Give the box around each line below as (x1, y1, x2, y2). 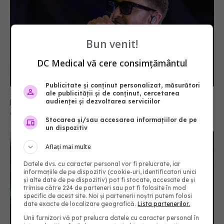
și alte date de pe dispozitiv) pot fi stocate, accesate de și (23, 175, 195, 183)
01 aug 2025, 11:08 (10, 78, 62, 86)
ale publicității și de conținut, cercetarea (45, 89, 180, 97)
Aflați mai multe (45, 142, 91, 151)
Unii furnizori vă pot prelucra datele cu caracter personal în (23, 213, 199, 221)
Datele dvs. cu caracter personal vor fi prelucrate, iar (23, 159, 181, 167)
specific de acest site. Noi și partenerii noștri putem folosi (23, 191, 192, 199)
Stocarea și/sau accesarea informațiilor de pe (45, 115, 197, 123)
